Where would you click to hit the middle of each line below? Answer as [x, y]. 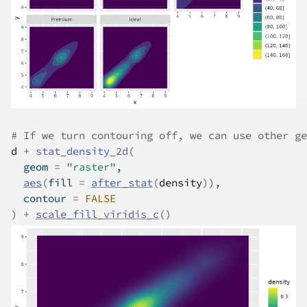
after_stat [122, 183]
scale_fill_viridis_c [97, 214]
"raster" [91, 167]
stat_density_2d [82, 151]
